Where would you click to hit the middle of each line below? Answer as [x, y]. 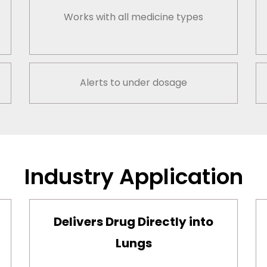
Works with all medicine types [133, 17]
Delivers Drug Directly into [133, 222]
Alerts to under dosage [133, 83]
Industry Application [133, 176]
